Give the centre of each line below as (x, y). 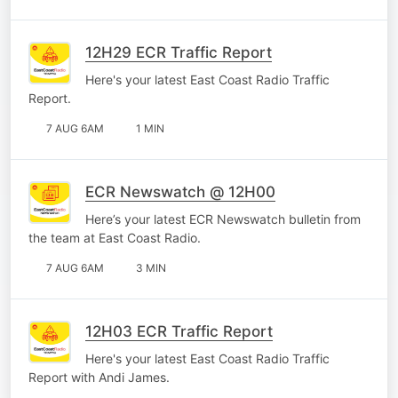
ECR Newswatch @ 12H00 (180, 191)
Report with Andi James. (99, 377)
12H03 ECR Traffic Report (179, 331)
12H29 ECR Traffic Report (179, 52)
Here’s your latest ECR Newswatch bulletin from (223, 219)
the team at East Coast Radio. (115, 237)
